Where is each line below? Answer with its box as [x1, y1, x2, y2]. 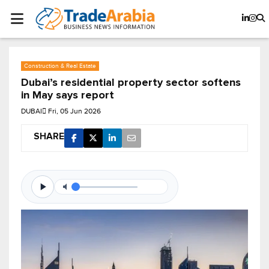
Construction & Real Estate [24, 62, 96, 70]
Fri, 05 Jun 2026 [48, 107, 101, 116]
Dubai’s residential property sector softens [21, 77, 241, 89]
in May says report [21, 90, 114, 101]
